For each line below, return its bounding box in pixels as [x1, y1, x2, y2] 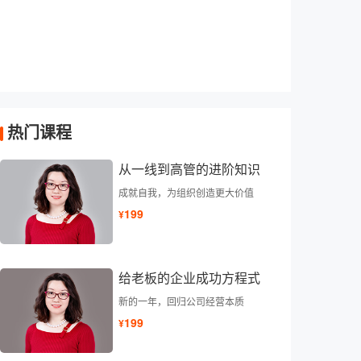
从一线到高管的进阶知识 [118, 162, 260, 176]
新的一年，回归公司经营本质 [118, 296, 244, 308]
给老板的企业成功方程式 [118, 271, 260, 285]
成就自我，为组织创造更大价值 [118, 187, 254, 199]
